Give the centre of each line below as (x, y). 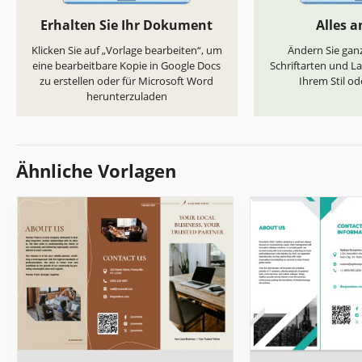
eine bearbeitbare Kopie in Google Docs (127, 66)
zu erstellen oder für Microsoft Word (127, 81)
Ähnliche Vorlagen (96, 171)
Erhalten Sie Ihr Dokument (127, 25)
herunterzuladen (126, 97)
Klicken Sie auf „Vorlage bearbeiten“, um (126, 51)
